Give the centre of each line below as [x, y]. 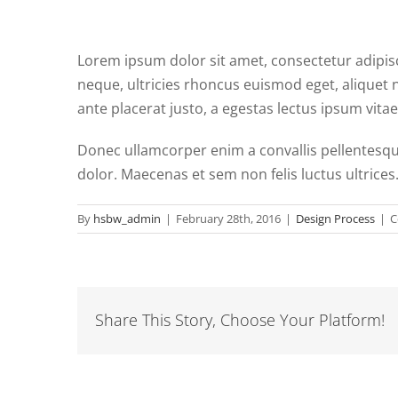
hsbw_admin [127, 219]
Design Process [335, 219]
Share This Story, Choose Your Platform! [240, 320]
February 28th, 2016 [228, 219]
